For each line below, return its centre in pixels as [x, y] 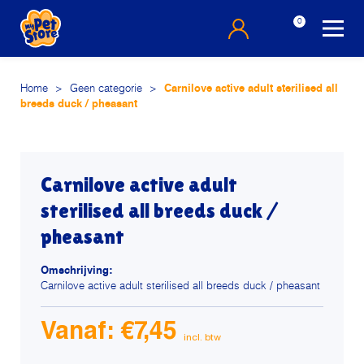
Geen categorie [106, 89]
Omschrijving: [76, 271]
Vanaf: [80, 333]
